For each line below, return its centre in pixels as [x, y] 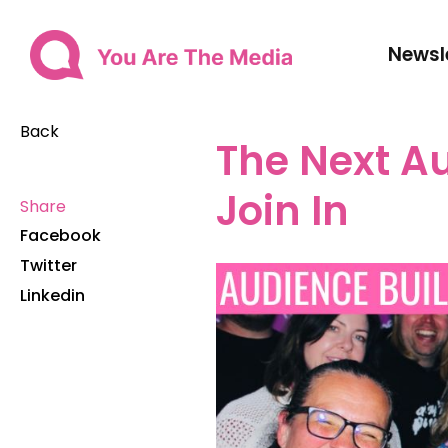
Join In [282, 210]
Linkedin [52, 295]
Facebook [60, 235]
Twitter [48, 265]
